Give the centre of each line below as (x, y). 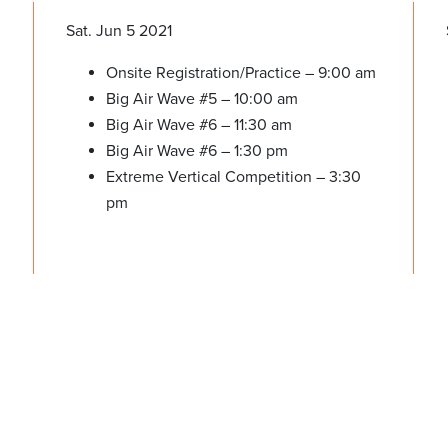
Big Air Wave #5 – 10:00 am (201, 99)
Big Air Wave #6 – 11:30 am (198, 125)
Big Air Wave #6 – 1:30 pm (196, 151)
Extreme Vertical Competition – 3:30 (233, 177)
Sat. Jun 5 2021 (118, 31)
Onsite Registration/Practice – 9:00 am (240, 73)
